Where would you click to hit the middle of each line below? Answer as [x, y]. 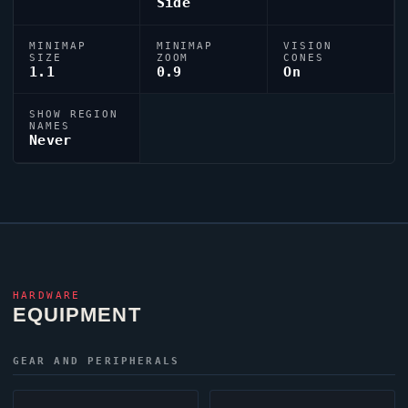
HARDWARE [46, 295]
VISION [308, 45]
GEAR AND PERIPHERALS [96, 361]
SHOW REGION [74, 114]
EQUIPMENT [76, 314]
